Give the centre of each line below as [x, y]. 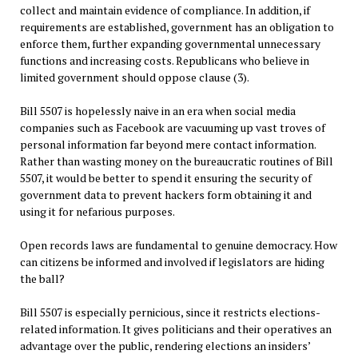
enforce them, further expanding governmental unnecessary [170, 44]
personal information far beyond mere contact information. [167, 145]
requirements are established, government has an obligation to [177, 27]
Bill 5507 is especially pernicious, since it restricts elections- [170, 312]
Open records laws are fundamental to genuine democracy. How [178, 245]
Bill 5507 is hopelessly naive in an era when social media [157, 111]
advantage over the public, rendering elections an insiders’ [165, 346]
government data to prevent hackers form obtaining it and [165, 195]
